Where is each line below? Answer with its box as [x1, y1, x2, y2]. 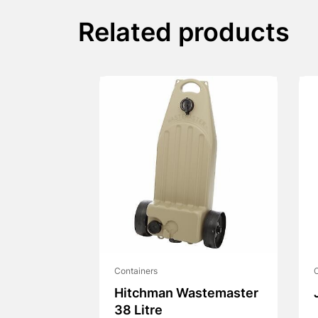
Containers [114, 268, 158, 277]
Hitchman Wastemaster [114, 287, 258, 302]
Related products [77, 22, 290, 48]
